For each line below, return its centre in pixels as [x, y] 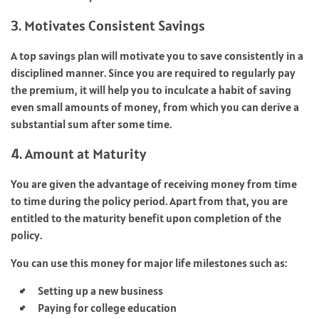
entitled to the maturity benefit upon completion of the [146, 218]
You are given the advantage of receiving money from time [154, 183]
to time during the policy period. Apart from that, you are [149, 200]
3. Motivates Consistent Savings [108, 25]
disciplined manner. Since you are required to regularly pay [153, 72]
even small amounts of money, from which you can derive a [155, 106]
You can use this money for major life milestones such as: [149, 262]
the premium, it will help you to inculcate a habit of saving [151, 89]
